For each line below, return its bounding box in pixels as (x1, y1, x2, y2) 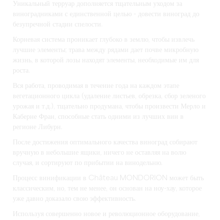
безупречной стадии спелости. (13, 21, 103, 28)
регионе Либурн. (13, 124, 63, 131)
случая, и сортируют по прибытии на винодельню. (13, 160, 163, 167)
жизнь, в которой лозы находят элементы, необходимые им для (13, 57, 199, 64)
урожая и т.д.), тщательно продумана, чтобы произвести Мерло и (13, 103, 206, 110)
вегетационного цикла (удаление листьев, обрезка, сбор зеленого (13, 93, 206, 100)
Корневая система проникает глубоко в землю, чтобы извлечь (13, 36, 195, 44)
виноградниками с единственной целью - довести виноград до (13, 11, 200, 18)
